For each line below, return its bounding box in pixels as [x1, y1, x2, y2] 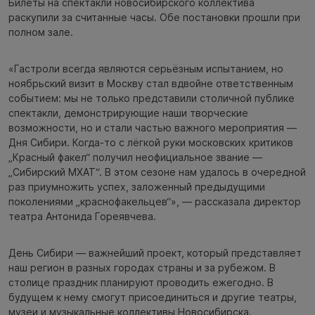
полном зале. [8, 26, 73, 38]
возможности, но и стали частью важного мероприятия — [8, 122, 297, 134]
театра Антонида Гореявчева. [8, 210, 156, 222]
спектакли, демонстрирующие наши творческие [8, 107, 248, 119]
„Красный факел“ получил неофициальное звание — [8, 151, 262, 163]
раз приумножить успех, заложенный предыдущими [8, 181, 265, 193]
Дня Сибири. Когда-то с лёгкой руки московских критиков [8, 136, 293, 148]
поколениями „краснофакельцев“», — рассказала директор [8, 195, 301, 207]
